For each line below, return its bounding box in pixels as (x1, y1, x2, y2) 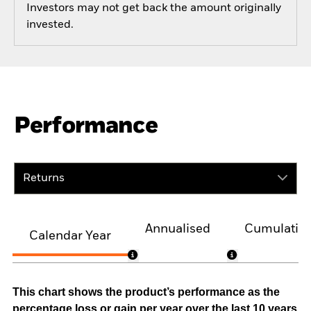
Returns (23, 173, 65, 184)
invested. (26, 19, 74, 31)
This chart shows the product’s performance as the (12, 286, 280, 299)
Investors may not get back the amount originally (26, 3, 281, 15)
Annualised (144, 223, 210, 236)
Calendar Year (29, 229, 111, 242)
